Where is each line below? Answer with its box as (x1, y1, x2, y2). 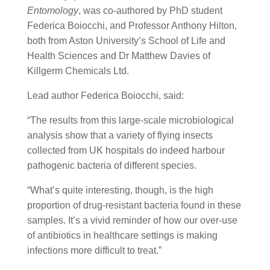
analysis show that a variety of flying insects (27, 130, 213, 140)
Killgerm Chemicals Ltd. (27, 66, 129, 76)
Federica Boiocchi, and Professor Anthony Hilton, (27, 20, 237, 31)
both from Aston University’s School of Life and (27, 36, 225, 46)
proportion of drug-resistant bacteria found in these (27, 200, 241, 210)
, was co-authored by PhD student (78, 5, 222, 16)
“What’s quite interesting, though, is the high (27, 185, 213, 195)
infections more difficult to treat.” (27, 245, 162, 256)
